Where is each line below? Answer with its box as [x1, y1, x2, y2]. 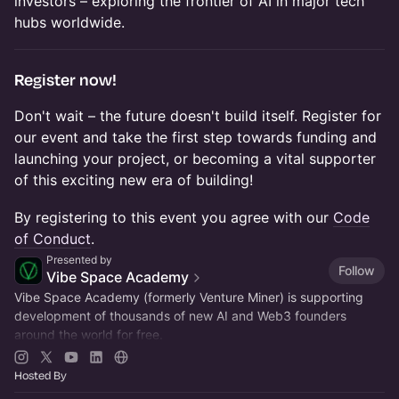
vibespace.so [42, 346, 119, 362]
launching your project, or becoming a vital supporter [14, 150, 376, 168]
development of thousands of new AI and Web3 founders [14, 308, 346, 324]
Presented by [46, 253, 112, 267]
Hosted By [14, 368, 67, 383]
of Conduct [14, 230, 91, 248]
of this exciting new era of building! [14, 171, 253, 190]
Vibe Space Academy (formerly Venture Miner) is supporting [14, 289, 363, 305]
